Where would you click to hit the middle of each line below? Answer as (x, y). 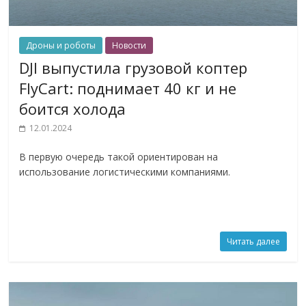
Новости (129, 45)
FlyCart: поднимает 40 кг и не (128, 88)
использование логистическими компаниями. (125, 171)
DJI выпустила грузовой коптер (134, 67)
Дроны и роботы (61, 45)
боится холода (73, 108)
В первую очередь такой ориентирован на (119, 156)
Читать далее (253, 241)
